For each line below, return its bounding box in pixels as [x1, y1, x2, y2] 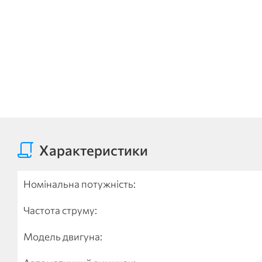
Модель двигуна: [23, 230, 102, 243]
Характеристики [39, 142, 148, 158]
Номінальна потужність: [23, 178, 136, 190]
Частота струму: [23, 204, 97, 216]
